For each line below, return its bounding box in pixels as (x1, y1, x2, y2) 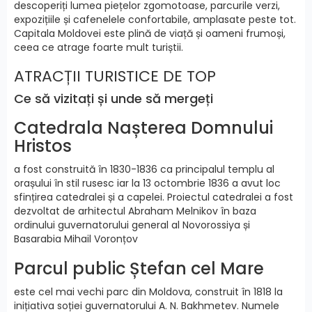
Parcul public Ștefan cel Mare (14, 257, 264, 281)
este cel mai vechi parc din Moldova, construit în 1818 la (14, 285, 283, 299)
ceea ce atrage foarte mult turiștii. (14, 40, 183, 55)
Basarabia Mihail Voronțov (14, 232, 138, 247)
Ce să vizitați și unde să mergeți (14, 90, 213, 108)
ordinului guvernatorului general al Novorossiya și (14, 218, 250, 233)
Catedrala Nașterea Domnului (14, 116, 273, 140)
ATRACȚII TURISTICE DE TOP (14, 65, 216, 88)
